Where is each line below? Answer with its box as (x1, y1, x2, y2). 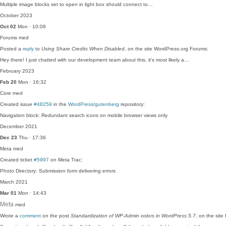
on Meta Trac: (49, 157, 83, 162)
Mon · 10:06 (16, 24, 46, 29)
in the (52, 101, 68, 107)
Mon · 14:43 (17, 190, 46, 196)
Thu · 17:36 (17, 135, 46, 140)
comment (20, 213, 41, 218)
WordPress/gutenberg (68, 101, 119, 107)
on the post (41, 213, 71, 218)
